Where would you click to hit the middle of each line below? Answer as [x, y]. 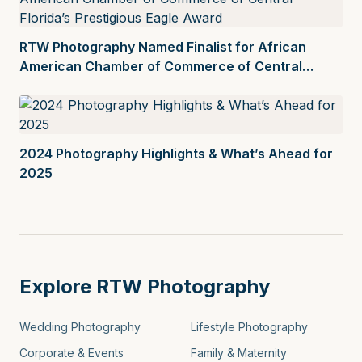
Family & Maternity [239, 352]
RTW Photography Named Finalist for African [163, 46]
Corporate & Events [72, 352]
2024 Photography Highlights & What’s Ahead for [176, 153]
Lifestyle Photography [249, 326]
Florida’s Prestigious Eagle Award [125, 85]
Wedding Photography [80, 326]
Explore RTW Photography [145, 286]
